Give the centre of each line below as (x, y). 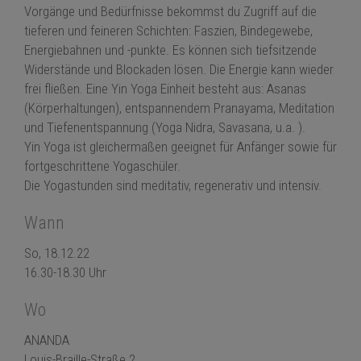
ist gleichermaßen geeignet (145, 147)
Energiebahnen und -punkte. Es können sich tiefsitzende (170, 50)
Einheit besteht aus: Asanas (232, 89)
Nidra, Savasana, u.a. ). (247, 128)
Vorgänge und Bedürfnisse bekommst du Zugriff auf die (170, 12)
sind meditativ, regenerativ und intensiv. (217, 186)
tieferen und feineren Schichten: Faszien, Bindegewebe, (168, 31)
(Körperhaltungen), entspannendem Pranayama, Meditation (179, 108)
